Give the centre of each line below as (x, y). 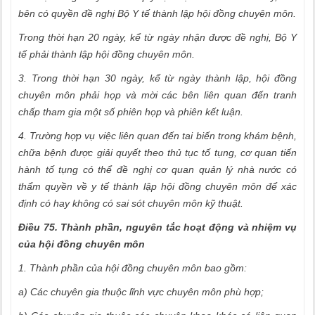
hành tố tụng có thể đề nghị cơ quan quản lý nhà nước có (157, 169)
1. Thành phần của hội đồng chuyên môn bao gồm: (133, 268)
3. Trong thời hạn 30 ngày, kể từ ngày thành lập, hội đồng (157, 78)
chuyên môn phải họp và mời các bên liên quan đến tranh (157, 95)
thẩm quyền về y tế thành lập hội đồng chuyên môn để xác (157, 186)
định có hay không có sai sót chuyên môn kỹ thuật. (131, 203)
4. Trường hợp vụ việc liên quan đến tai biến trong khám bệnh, (157, 136)
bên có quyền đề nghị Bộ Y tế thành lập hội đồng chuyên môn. (157, 13)
